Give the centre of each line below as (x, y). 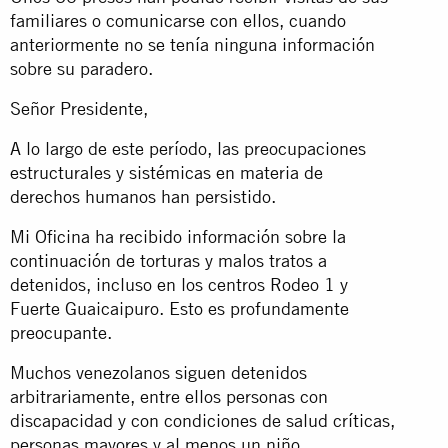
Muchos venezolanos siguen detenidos (158, 372)
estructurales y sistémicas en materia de (166, 172)
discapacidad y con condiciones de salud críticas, (202, 420)
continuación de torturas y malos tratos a (168, 260)
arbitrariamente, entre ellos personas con (169, 396)
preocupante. (61, 332)
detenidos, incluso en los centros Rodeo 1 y (179, 284)
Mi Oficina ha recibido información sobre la (178, 236)
